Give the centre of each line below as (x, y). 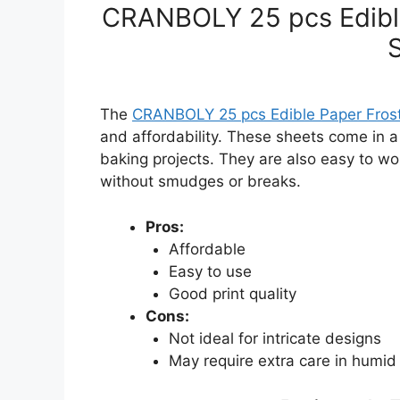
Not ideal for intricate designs (275, 338)
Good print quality (232, 293)
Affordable (207, 249)
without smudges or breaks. (200, 182)
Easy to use (210, 271)
